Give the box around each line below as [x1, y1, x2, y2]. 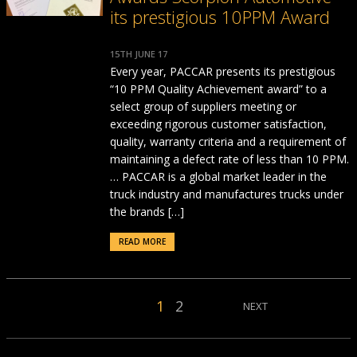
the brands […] [109, 204, 184, 219]
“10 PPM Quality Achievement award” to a [109, 81, 327, 96]
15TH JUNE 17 [109, 48, 167, 60]
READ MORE [118, 236, 166, 247]
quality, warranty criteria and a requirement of [109, 134, 346, 149]
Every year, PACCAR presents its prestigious [109, 64, 335, 79]
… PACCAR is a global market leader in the [109, 169, 327, 184]
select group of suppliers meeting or [109, 99, 296, 114]
